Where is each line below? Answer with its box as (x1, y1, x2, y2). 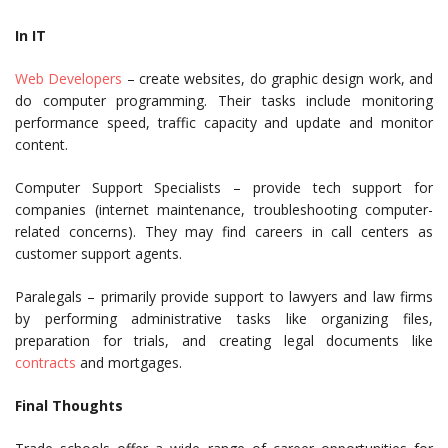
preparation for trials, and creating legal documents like (15, 331, 433, 350)
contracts (15, 353, 76, 372)
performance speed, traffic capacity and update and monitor (15, 113, 433, 132)
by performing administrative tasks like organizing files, (15, 309, 433, 328)
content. (15, 135, 68, 154)
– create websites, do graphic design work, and (122, 69, 434, 88)
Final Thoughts (15, 396, 123, 415)
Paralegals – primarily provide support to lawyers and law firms (15, 287, 433, 306)
